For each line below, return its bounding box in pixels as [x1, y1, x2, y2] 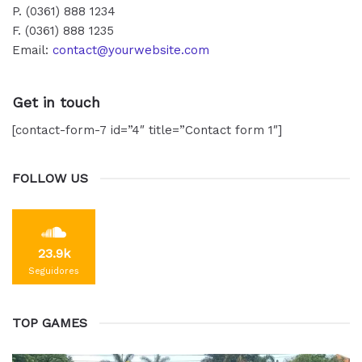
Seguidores [28, 266, 79, 277]
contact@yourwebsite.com [53, 43, 209, 58]
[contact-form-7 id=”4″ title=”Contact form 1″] [12, 123, 282, 138]
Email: [12, 43, 53, 58]
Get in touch [12, 94, 100, 112]
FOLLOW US [12, 170, 88, 187]
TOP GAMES [12, 315, 87, 331]
